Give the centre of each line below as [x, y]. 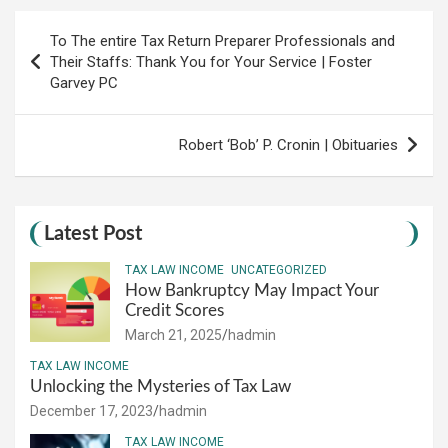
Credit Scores [176, 310]
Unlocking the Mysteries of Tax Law [160, 386]
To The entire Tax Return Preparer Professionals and [222, 41]
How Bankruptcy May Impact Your [252, 290]
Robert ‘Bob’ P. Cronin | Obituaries [288, 145]
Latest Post [93, 234]
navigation [71, 57]
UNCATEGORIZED [279, 270]
